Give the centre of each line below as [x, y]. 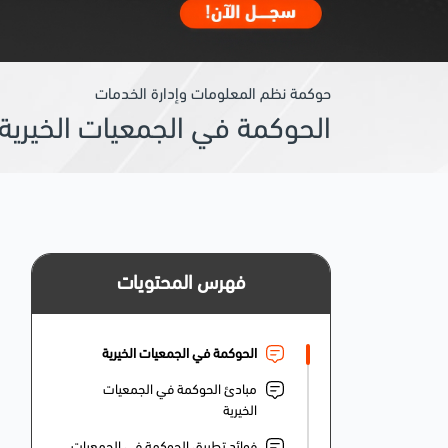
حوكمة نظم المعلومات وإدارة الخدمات [213, 95]
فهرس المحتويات [181, 284]
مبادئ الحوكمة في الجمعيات [180, 391]
